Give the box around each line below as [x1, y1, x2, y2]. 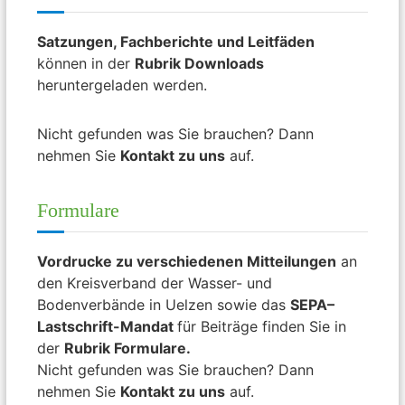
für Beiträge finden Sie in [177, 316, 347, 335]
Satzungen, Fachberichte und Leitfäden [37, 32, 316, 51]
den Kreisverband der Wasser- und [37, 273, 273, 292]
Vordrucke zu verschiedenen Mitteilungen [37, 251, 337, 270]
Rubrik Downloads [135, 53, 265, 72]
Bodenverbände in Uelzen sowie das [37, 295, 291, 314]
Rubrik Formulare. [64, 338, 195, 357]
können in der [37, 53, 136, 72]
